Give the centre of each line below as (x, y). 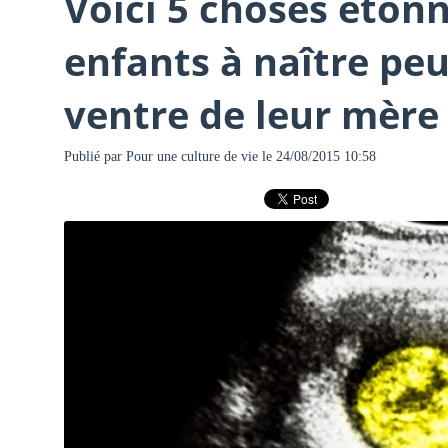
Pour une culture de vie (191, 156)
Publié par (94, 156)
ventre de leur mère (251, 114)
